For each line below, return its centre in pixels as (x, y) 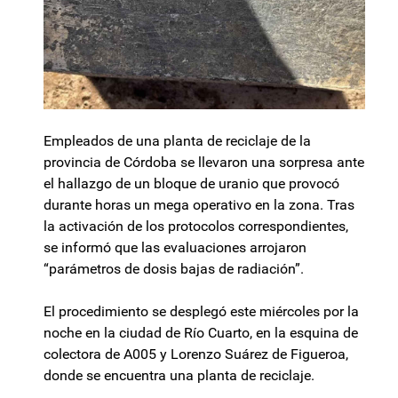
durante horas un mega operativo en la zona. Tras (199, 205)
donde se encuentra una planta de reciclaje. (179, 376)
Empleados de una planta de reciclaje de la (177, 141)
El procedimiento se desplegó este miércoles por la (201, 312)
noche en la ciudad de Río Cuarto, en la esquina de (201, 333)
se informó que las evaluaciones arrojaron (175, 248)
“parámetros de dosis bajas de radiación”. (174, 269)
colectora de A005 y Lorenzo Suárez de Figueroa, (196, 354)
